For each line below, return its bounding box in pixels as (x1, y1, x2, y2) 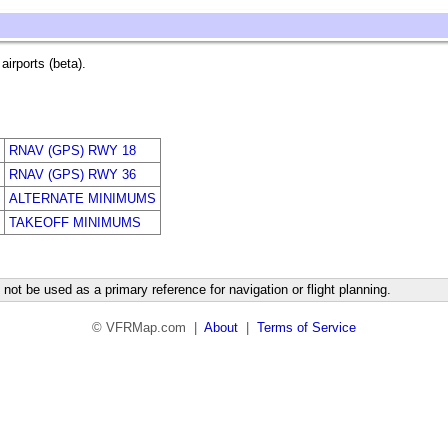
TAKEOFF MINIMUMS (9, 215, 141, 230)
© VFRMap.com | (92, 320, 204, 335)
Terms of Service (257, 320, 356, 335)
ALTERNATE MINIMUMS (9, 191, 156, 206)
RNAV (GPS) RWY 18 (9, 143, 136, 158)
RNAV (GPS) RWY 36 (9, 167, 136, 182)
